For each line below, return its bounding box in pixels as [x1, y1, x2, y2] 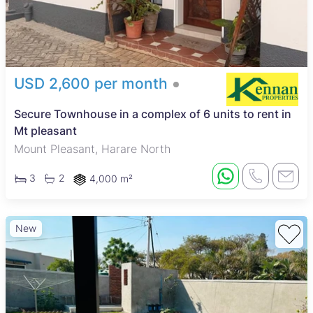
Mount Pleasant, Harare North [14, 141, 170, 156]
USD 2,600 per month [14, 74, 168, 92]
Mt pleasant [14, 123, 77, 138]
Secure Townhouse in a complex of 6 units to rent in [14, 106, 291, 121]
